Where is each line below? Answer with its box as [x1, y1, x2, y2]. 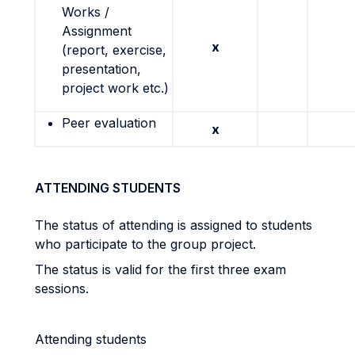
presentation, [62, 61, 141, 77]
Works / [62, 4, 109, 20]
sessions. [35, 281, 93, 296]
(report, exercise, [62, 42, 166, 58]
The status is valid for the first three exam [35, 261, 286, 277]
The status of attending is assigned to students [35, 217, 312, 233]
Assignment [62, 23, 132, 39]
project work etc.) [62, 80, 169, 96]
